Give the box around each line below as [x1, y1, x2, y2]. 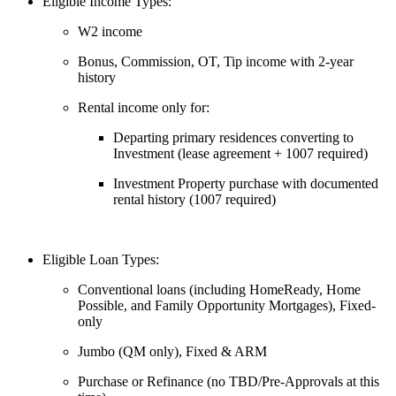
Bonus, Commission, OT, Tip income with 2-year [78, 54, 354, 70]
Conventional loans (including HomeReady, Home [78, 282, 361, 298]
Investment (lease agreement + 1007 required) [113, 146, 368, 162]
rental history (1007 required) [113, 192, 276, 208]
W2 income [78, 24, 142, 40]
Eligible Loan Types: [42, 252, 163, 268]
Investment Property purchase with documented [113, 176, 378, 192]
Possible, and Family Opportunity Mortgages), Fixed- [78, 298, 376, 314]
